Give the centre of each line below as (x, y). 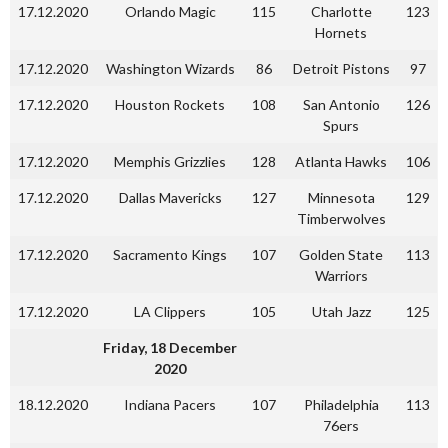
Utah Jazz (341, 311)
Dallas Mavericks (170, 197)
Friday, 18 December (170, 347)
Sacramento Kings (170, 254)
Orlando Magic (170, 11)
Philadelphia (341, 404)
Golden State (341, 254)
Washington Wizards (170, 68)
